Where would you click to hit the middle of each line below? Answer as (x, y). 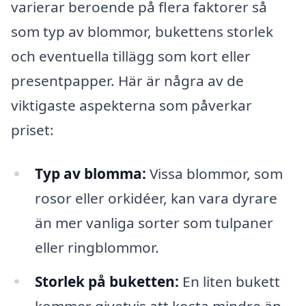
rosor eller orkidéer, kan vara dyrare (156, 198)
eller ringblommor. (97, 247)
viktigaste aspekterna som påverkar (131, 105)
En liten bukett (229, 281)
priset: (32, 129)
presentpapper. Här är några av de (127, 80)
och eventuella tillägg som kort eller (131, 56)
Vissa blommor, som (214, 173)
